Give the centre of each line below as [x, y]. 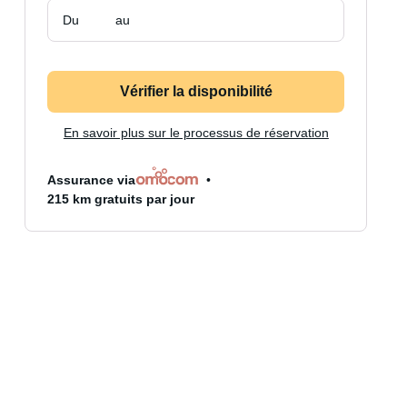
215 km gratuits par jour [121, 199]
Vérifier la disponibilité [196, 91]
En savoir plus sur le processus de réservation [196, 133]
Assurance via [92, 180]
